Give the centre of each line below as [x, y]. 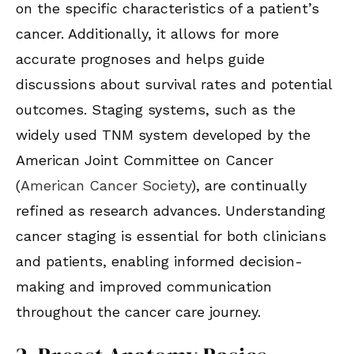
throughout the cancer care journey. [138, 312]
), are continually [249, 186]
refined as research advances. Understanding [171, 211]
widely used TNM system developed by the [163, 135]
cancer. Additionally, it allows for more [147, 34]
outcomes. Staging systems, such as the [156, 110]
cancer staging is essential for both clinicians [171, 236]
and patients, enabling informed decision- [159, 262]
